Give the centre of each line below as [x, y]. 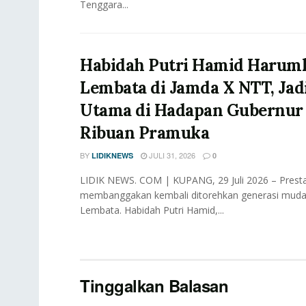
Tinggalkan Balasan [154, 286]
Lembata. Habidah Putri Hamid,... [152, 210]
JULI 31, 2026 [171, 155]
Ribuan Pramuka [145, 133]
